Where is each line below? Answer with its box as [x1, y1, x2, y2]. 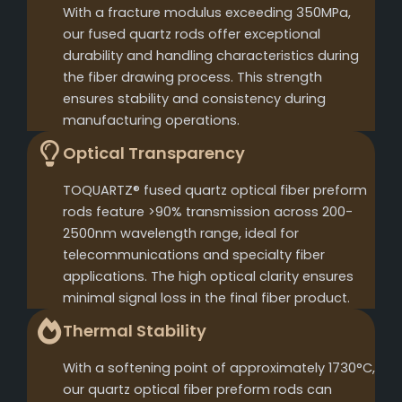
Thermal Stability [63, 319, 206, 342]
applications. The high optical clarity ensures [63, 267, 354, 285]
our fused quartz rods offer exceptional [63, 24, 320, 43]
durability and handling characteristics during [63, 46, 359, 65]
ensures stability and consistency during [63, 89, 326, 108]
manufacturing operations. [63, 110, 240, 129]
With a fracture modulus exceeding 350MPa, [63, 3, 351, 22]
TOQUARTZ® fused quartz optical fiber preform [63, 180, 367, 199]
